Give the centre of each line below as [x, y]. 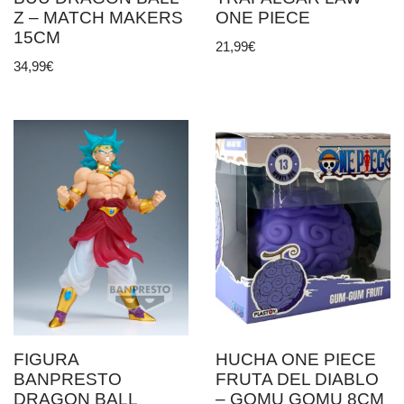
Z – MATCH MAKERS [98, 17]
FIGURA [46, 360]
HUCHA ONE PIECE [296, 360]
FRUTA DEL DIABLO [297, 380]
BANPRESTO [68, 380]
